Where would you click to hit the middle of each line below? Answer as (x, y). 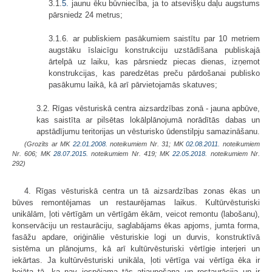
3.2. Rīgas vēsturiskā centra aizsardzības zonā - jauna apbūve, (148, 108)
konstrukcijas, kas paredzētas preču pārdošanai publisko (154, 73)
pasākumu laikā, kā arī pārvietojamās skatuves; (133, 84)
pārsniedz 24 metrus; (86, 15)
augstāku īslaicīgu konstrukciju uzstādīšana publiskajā (154, 50)
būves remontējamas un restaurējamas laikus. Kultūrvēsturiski (136, 202)
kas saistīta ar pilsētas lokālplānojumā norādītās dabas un (148, 120)
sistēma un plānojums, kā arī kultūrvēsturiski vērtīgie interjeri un (136, 248)
